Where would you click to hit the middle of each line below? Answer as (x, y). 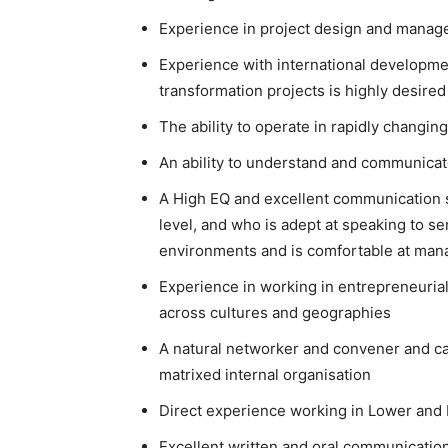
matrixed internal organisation (265, 374)
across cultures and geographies (275, 312)
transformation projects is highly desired (302, 90)
